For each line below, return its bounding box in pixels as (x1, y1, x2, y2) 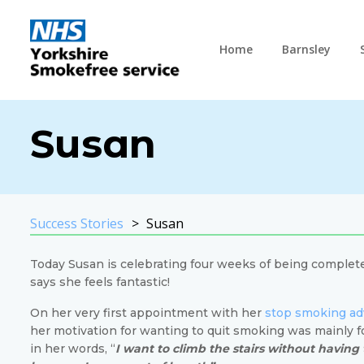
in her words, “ (30, 340, 115, 356)
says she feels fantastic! (30, 274, 170, 289)
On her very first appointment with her (30, 305, 265, 320)
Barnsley (281, 41, 331, 58)
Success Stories (30, 214, 123, 232)
